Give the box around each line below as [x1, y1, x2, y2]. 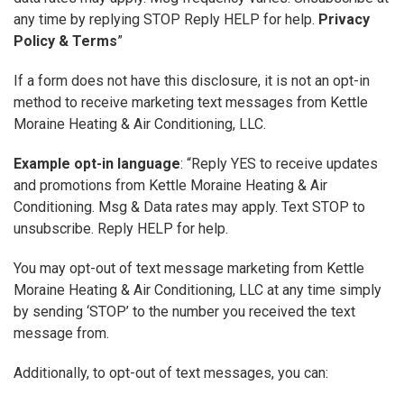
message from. [14, 325, 109, 343]
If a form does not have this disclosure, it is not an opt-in [14, 72, 370, 90]
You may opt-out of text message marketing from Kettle [14, 260, 364, 278]
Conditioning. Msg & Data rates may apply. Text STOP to [14, 198, 365, 216]
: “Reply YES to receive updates [180, 155, 378, 173]
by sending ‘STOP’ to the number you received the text [14, 303, 355, 321]
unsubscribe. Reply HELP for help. [14, 220, 228, 238]
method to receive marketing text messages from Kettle [14, 94, 368, 112]
